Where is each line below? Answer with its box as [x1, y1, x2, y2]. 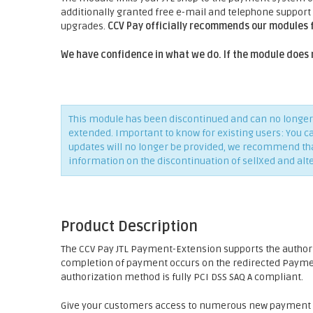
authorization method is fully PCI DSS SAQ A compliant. [61, 271, 303, 283]
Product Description [61, 218, 198, 235]
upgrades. [61, 20, 108, 32]
